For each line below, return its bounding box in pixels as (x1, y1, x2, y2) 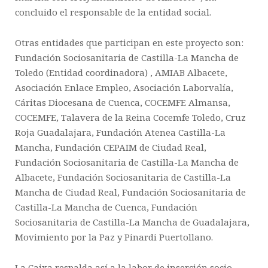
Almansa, (186, 96, 230, 108)
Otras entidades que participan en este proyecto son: (15, 36, 243, 48)
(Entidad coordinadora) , (46, 66, 155, 78)
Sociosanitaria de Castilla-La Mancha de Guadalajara (15, 216, 247, 228)
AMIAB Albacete (155, 66, 225, 78)
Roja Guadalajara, (15, 126, 96, 138)
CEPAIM (101, 141, 139, 153)
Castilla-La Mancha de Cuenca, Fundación (15, 201, 197, 213)
